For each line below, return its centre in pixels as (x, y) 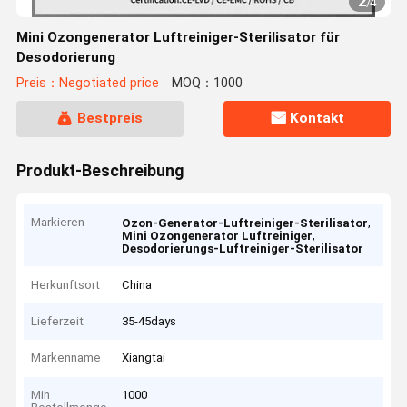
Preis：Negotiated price (87, 84)
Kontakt (318, 119)
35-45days (149, 322)
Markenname (66, 358)
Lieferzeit (58, 322)
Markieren (58, 223)
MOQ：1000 (207, 84)
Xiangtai (144, 358)
